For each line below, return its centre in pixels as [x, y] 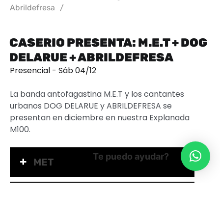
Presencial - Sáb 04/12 [53, 70]
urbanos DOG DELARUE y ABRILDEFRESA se [91, 106]
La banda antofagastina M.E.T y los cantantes [97, 94]
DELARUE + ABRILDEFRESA [91, 57]
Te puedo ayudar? [131, 156]
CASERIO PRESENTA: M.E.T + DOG [108, 42]
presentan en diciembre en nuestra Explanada [100, 117]
